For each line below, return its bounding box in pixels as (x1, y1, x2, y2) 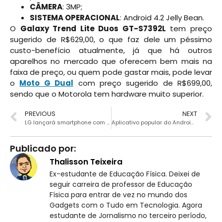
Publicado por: (10, 142, 76, 155)
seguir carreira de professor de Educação (50, 179, 192, 189)
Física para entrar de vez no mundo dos (50, 189, 187, 200)
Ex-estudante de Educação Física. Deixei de (50, 168, 200, 179)
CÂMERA (30, 1, 62, 12)
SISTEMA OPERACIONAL (30, 12, 120, 23)
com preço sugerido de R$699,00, (73, 77, 212, 88)
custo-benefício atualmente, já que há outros (10, 45, 212, 55)
